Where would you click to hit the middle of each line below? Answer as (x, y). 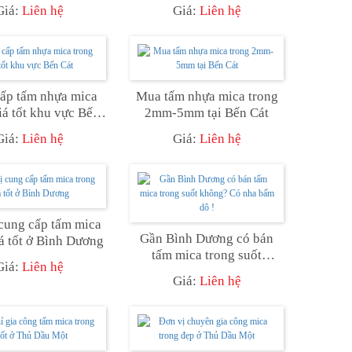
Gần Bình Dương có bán (207, 238)
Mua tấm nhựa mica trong (207, 96)
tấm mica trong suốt (207, 255)
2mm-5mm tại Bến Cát (207, 112)
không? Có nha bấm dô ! (207, 271)
